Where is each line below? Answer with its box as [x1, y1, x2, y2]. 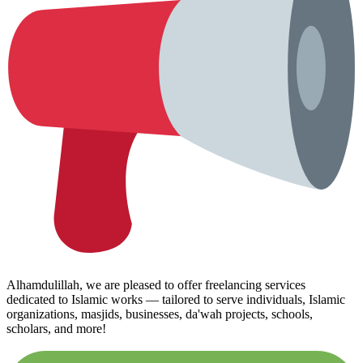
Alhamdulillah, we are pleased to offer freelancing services [6, 278, 305, 293]
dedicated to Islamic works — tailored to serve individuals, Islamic [6, 293, 345, 307]
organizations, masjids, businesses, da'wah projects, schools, [6, 307, 313, 322]
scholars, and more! [6, 322, 106, 336]
